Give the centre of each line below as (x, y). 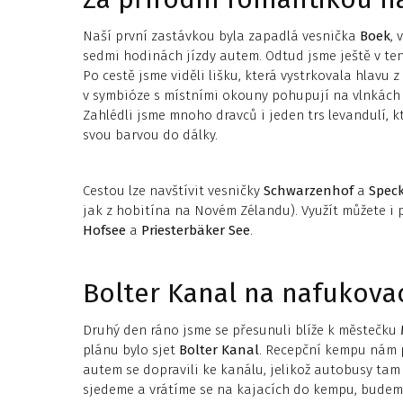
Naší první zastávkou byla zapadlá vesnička (219, 36)
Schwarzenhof (309, 191)
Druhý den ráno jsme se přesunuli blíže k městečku (242, 330)
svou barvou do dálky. (150, 135)
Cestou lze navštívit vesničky (171, 191)
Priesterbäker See (196, 230)
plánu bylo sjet (131, 350)
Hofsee (104, 230)
